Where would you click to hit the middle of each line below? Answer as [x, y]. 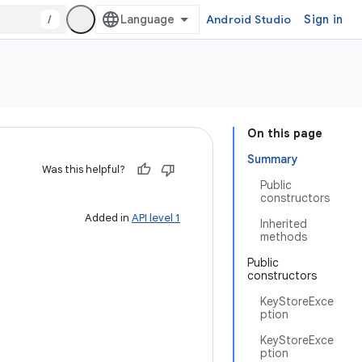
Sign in [323, 19]
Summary [273, 159]
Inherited [284, 224]
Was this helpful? [84, 169]
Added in [108, 218]
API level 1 [156, 218]
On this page [285, 133]
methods [284, 237]
